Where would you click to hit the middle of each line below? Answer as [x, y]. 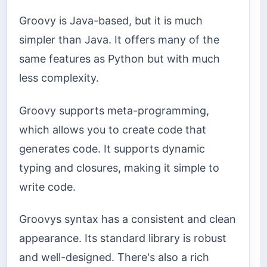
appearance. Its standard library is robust [123, 238]
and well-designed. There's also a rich [114, 257]
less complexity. [59, 78]
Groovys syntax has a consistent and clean [128, 219]
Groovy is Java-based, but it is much [111, 21]
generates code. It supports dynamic [112, 148]
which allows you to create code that [113, 129]
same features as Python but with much [119, 59]
